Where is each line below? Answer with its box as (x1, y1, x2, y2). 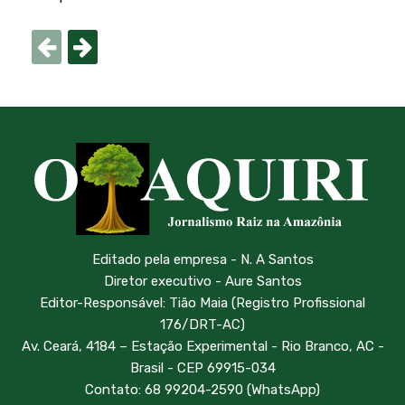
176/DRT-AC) (160, 316, 245, 333)
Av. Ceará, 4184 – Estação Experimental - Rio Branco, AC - (21, 337, 384, 354)
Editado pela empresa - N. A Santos (91, 250, 314, 268)
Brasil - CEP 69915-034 (129, 359, 276, 376)
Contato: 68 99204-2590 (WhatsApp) (85, 381, 320, 398)
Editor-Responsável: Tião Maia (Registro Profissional (40, 294, 365, 311)
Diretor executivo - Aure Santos (103, 272, 302, 289)
